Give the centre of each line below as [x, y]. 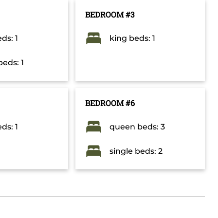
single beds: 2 [136, 151]
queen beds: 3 [137, 127]
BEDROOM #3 [110, 15]
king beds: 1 [132, 38]
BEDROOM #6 [110, 103]
